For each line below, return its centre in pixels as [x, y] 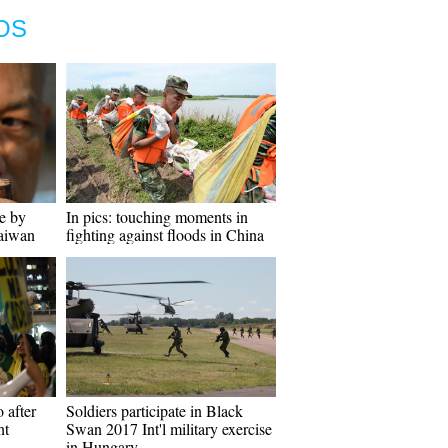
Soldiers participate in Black [154, 410]
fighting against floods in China [165, 234]
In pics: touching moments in [157, 216]
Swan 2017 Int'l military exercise [169, 428]
